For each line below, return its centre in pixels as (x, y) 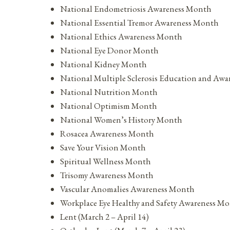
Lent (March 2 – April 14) (104, 217)
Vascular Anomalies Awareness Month (127, 189)
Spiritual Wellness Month (106, 161)
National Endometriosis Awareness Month (136, 9)
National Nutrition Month (109, 92)
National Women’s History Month (121, 120)
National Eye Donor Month (109, 51)
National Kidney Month (103, 64)
